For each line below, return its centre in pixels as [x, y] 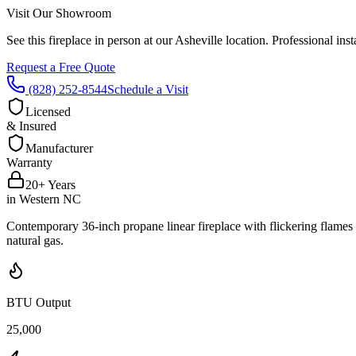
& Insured [31, 126]
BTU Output [39, 302]
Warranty [29, 162]
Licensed [48, 111]
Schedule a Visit [148, 89]
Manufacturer [59, 148]
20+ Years [50, 184]
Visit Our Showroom [59, 13]
